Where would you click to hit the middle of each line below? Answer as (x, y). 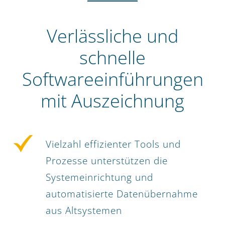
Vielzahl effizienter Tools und (113, 144)
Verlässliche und (113, 36)
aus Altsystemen (84, 211)
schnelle (113, 57)
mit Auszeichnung (113, 100)
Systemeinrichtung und (99, 178)
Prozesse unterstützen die (107, 161)
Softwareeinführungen (113, 79)
